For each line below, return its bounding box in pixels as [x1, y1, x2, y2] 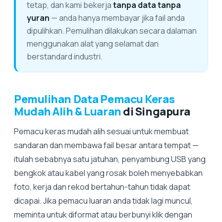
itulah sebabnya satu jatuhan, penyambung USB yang [14, 154, 206, 165]
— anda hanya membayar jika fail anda [50, 12, 185, 23]
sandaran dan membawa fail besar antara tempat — [14, 140, 199, 151]
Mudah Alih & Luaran [14, 104, 121, 119]
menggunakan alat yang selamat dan [27, 38, 159, 49]
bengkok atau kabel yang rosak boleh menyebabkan [14, 167, 203, 178]
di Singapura [121, 104, 190, 119]
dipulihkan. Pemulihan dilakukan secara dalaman [27, 25, 197, 36]
